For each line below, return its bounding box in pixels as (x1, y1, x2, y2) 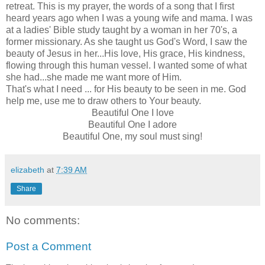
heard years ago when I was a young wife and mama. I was (6, 12, 253, 23)
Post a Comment (6, 240, 91, 253)
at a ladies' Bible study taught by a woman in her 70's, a (6, 24, 237, 35)
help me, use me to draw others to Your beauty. (6, 95, 201, 106)
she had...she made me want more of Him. (6, 72, 182, 82)
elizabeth (11, 164, 44, 174)
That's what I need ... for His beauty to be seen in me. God (6, 83, 246, 94)
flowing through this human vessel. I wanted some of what (6, 60, 247, 70)
